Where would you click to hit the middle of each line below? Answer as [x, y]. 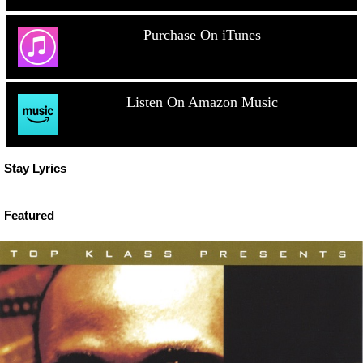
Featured [29, 215]
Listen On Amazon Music [202, 102]
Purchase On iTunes [202, 34]
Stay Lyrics [35, 169]
